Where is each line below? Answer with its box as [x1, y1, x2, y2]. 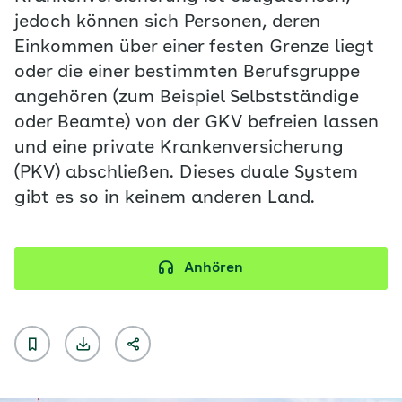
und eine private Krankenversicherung [14, 139, 344, 157]
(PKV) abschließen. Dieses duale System [14, 164, 358, 182]
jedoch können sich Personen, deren [14, 13, 320, 31]
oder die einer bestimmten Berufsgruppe [14, 64, 360, 82]
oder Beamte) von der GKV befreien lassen [14, 114, 379, 132]
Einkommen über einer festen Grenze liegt [14, 39, 374, 57]
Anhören [184, 261, 243, 275]
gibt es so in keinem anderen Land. [14, 189, 315, 207]
